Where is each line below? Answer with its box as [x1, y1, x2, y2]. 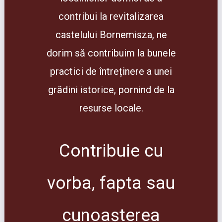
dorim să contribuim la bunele [46, 47, 176, 59]
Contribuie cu [59, 141, 163, 161]
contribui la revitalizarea [58, 10, 164, 22]
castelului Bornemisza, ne [55, 29, 167, 41]
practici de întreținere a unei [50, 65, 172, 77]
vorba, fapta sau [47, 173, 175, 193]
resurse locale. [79, 102, 143, 114]
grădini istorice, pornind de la [48, 84, 174, 96]
